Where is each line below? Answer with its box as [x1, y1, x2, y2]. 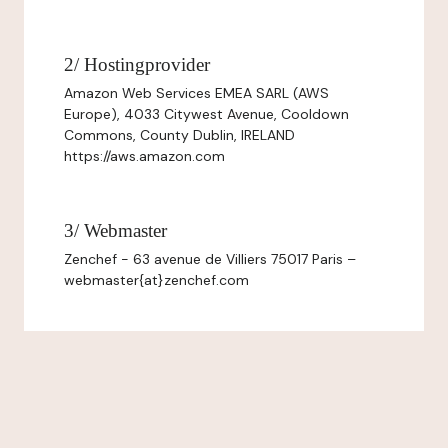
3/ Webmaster [64, 220, 167, 241]
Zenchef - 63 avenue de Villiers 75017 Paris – [64, 250, 356, 268]
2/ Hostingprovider [64, 54, 210, 75]
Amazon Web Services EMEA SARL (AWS [64, 84, 329, 102]
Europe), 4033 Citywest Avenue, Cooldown [64, 105, 349, 123]
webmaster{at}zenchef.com [64, 271, 249, 289]
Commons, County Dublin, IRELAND [64, 126, 295, 144]
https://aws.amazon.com [64, 147, 225, 165]
